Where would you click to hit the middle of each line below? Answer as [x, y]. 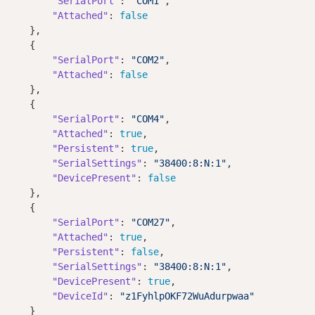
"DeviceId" [80, 296]
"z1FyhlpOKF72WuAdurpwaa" [187, 296]
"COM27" [150, 222]
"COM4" [148, 118]
